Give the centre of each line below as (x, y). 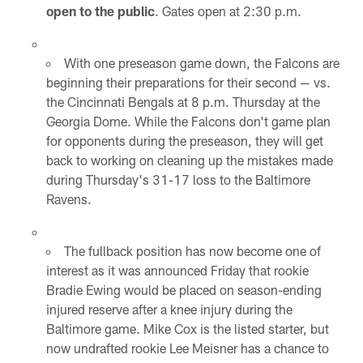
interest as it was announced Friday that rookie (178, 270)
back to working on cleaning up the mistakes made (190, 160)
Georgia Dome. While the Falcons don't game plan (189, 121)
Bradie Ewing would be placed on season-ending (184, 289)
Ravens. (69, 199)
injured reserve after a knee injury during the (170, 309)
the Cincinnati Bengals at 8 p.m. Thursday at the (184, 101)
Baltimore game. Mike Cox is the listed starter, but (188, 328)
